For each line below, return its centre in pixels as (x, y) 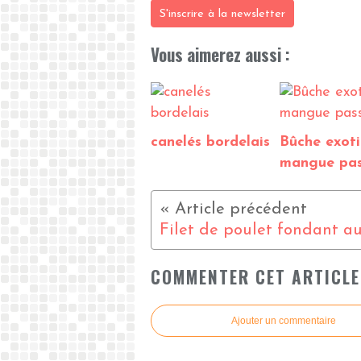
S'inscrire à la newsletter (222, 15)
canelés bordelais (210, 143)
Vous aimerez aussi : (220, 55)
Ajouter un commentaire (284, 321)
